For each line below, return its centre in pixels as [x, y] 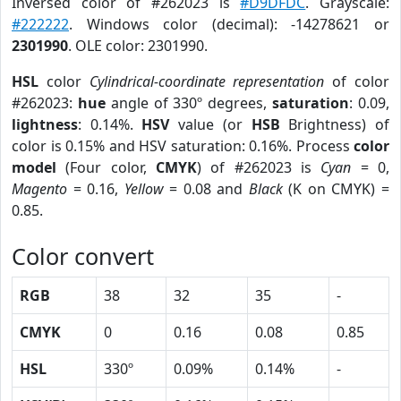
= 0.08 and [206, 189]
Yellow [144, 189]
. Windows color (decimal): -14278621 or [229, 24]
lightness [45, 124]
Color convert [83, 256]
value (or [210, 124]
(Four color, [106, 167]
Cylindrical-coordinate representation [207, 81]
